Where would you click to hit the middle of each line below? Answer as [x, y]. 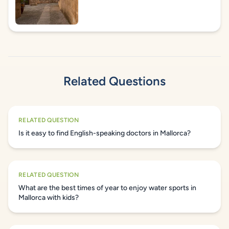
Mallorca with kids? [49, 198]
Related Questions [114, 81]
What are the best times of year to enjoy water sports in [107, 188]
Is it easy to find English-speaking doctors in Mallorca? [105, 133]
